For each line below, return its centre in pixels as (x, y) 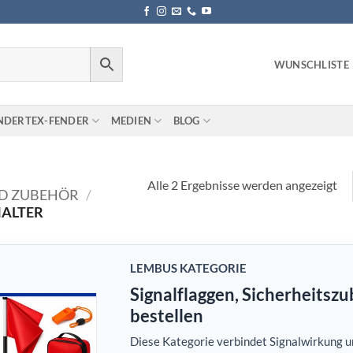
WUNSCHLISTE (311, 64)
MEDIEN (131, 121)
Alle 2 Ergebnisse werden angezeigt (242, 184)
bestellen (167, 316)
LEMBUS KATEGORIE (188, 268)
